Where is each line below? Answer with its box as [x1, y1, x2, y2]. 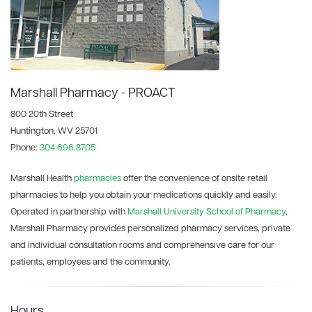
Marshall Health [10, 173, 74, 183]
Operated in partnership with [10, 207, 127, 217]
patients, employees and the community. [10, 257, 173, 267]
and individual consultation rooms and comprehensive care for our [10, 240, 274, 250]
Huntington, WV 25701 [10, 126, 97, 136]
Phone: [10, 143, 38, 153]
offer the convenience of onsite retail [121, 173, 267, 183]
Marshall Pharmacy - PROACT [10, 86, 175, 100]
